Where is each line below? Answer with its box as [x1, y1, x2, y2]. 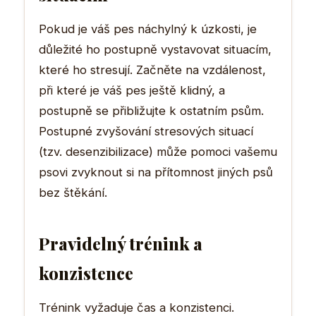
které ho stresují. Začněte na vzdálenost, [39, 62, 266, 77]
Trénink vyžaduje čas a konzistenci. [39, 300, 234, 315]
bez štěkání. [39, 185, 107, 200]
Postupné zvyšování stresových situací [39, 123, 253, 138]
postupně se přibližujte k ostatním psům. [39, 103, 264, 118]
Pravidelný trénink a [39, 231, 202, 255]
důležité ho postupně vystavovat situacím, [39, 42, 272, 56]
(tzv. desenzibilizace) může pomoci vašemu [39, 144, 277, 159]
